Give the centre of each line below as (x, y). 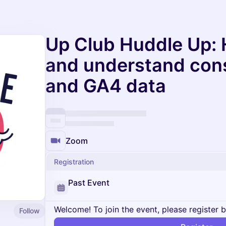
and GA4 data (106, 86)
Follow (30, 210)
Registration (74, 162)
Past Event (89, 183)
